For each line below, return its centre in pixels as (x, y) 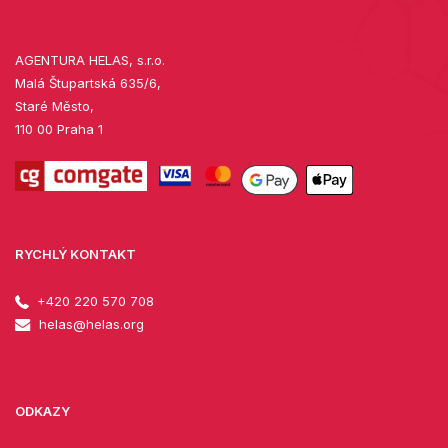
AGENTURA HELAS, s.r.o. (90, 59)
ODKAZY (42, 410)
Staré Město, (54, 105)
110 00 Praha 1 (59, 128)
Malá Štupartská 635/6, (88, 82)
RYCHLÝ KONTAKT (75, 253)
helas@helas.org (89, 323)
